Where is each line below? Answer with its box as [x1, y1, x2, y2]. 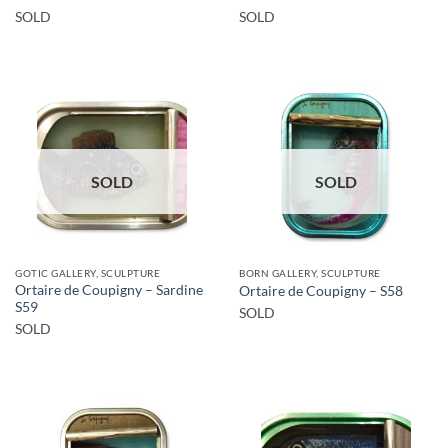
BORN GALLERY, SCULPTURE [239, 267, 381, 280]
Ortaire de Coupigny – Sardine [15, 282, 203, 299]
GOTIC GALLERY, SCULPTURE [15, 267, 161, 280]
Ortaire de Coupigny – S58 [239, 282, 403, 299]
